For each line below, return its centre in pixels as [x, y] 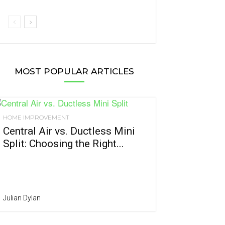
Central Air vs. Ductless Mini [69, 131]
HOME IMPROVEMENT [36, 118]
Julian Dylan [22, 198]
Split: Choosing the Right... [64, 144]
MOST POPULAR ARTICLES [74, 72]
